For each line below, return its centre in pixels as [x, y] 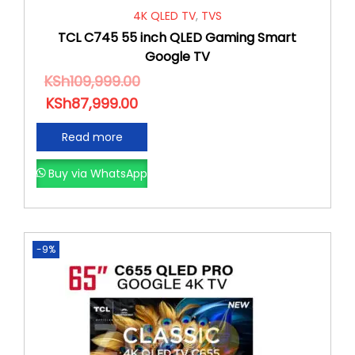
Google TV [177, 56]
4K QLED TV [164, 15]
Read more [92, 137]
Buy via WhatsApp [98, 173]
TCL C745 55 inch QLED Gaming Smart [177, 37]
